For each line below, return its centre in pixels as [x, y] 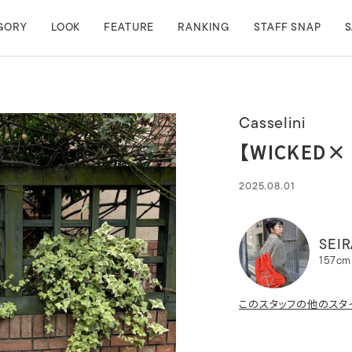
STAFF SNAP [288, 28]
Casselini [272, 124]
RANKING [204, 28]
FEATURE [129, 28]
